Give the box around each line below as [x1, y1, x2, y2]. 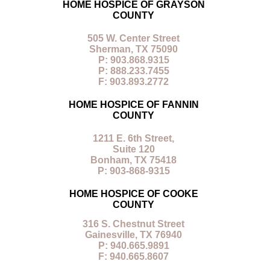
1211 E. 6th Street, [93, 133, 175, 144]
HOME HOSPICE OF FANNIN [68, 99, 199, 110]
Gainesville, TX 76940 [85, 229, 183, 240]
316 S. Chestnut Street [83, 218, 185, 229]
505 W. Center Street [87, 33, 180, 44]
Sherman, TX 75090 [89, 44, 178, 55]
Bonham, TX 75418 [90, 155, 177, 166]
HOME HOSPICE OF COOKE [69, 189, 198, 199]
